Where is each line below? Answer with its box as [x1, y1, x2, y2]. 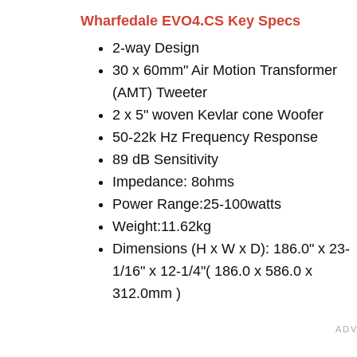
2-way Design [112, 40, 199, 56]
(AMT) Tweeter [112, 84, 207, 100]
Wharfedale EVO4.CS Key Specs [80, 13, 300, 29]
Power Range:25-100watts [112, 196, 281, 212]
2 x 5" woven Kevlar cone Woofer [112, 107, 324, 123]
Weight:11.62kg [112, 218, 211, 234]
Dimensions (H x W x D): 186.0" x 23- [112, 241, 350, 257]
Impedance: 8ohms [112, 174, 234, 190]
